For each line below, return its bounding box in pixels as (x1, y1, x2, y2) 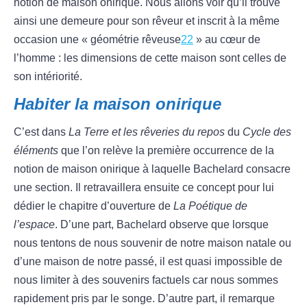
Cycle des (243, 126, 291, 138)
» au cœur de (193, 34, 260, 46)
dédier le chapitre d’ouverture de (14, 200, 173, 212)
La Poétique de (173, 200, 247, 212)
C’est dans (14, 126, 69, 138)
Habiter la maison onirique (14, 95, 221, 114)
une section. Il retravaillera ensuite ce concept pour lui (14, 182, 274, 194)
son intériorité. (14, 71, 82, 83)
